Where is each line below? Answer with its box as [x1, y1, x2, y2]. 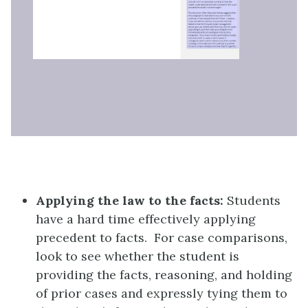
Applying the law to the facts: [36, 192, 223, 208]
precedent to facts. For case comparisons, [36, 229, 287, 245]
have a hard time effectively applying [36, 210, 256, 227]
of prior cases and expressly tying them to [36, 285, 287, 301]
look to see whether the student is [36, 247, 239, 264]
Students [223, 192, 280, 208]
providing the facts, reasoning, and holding [36, 266, 292, 283]
